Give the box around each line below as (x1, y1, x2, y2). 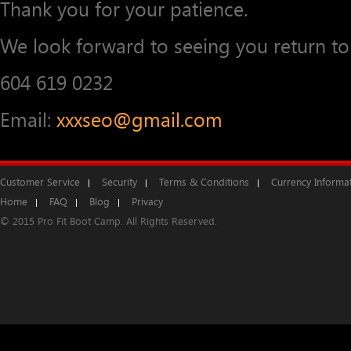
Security (102, 176, 137, 188)
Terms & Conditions (159, 176, 249, 188)
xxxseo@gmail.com (56, 109, 223, 132)
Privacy (132, 196, 163, 208)
